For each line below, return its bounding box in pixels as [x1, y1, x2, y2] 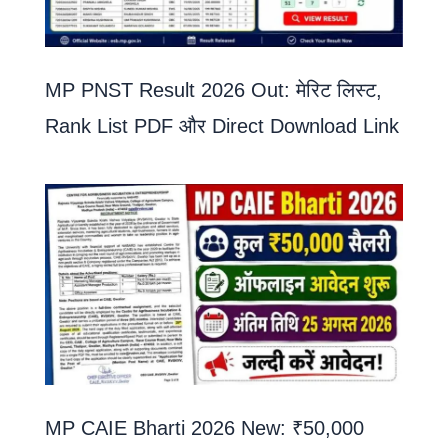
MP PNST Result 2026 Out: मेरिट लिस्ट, [45, 78, 382, 101]
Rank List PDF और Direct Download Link [45, 114, 399, 137]
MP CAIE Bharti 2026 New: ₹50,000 [45, 417, 364, 440]
